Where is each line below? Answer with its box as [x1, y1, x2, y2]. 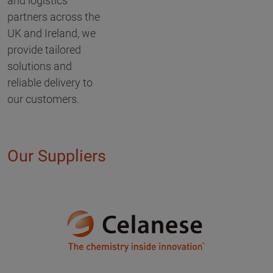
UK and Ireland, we [7, 27, 96, 40]
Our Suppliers [7, 146, 106, 166]
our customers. [7, 93, 79, 106]
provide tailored [7, 43, 81, 57]
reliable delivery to [7, 76, 93, 90]
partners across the [7, 10, 100, 24]
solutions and [7, 60, 72, 73]
